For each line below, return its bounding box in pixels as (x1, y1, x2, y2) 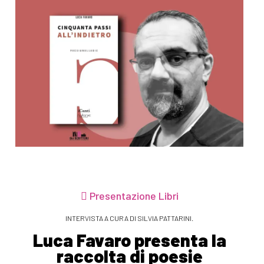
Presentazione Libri (87, 189, 179, 202)
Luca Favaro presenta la (32, 229, 226, 250)
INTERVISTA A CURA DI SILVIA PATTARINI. (65, 213, 194, 222)
